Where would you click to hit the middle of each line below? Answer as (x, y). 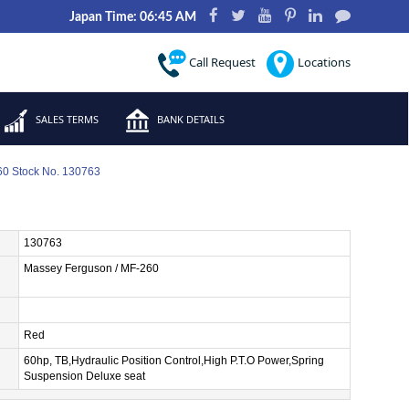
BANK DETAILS (189, 119)
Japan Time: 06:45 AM (132, 17)
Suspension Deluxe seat (84, 376)
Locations (322, 62)
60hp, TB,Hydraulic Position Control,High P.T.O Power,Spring (173, 361)
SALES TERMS (66, 119)
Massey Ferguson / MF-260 (91, 268)
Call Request (220, 62)
